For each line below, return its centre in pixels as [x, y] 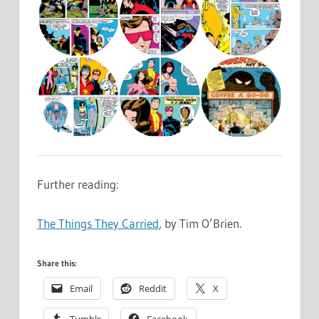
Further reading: [78, 184]
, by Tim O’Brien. [200, 223]
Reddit [153, 289]
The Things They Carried [98, 223]
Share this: [57, 263]
